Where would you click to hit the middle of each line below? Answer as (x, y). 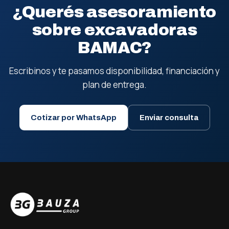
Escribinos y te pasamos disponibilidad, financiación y (114, 71)
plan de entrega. (114, 85)
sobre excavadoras (114, 30)
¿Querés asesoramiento (114, 12)
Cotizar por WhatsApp (73, 118)
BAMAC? (114, 48)
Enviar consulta (169, 118)
